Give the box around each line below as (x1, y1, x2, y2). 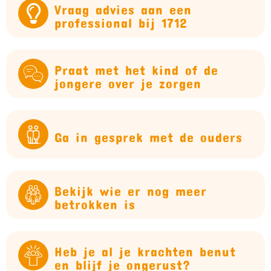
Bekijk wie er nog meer (54, 182, 207, 194)
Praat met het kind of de (54, 61, 218, 73)
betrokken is (54, 195, 135, 207)
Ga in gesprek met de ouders (54, 128, 243, 140)
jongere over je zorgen (54, 74, 201, 86)
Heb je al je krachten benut (54, 243, 236, 254)
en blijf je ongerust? (54, 256, 191, 267)
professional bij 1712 (54, 14, 187, 25)
